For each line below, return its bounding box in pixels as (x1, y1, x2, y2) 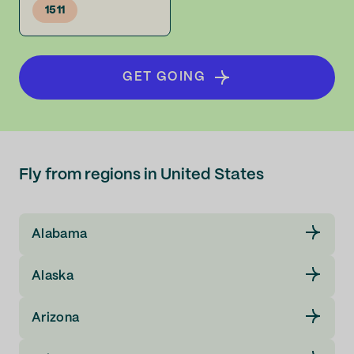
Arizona (32, 311, 80, 324)
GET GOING (122, 71, 206, 83)
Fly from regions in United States (19, 168, 264, 183)
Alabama (32, 228, 88, 240)
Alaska (32, 269, 73, 282)
